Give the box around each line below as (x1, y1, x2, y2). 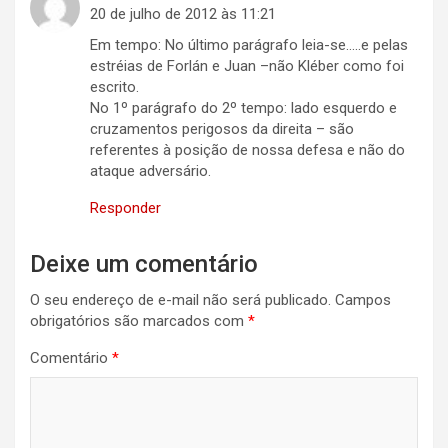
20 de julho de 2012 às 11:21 (90, 5, 276, 24)
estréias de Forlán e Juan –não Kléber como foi (90, 57, 404, 76)
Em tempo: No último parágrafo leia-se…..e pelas (90, 36, 408, 55)
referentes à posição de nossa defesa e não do (90, 141, 405, 160)
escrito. (90, 78, 139, 97)
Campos (335, 291, 391, 310)
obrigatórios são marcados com (30, 312, 248, 331)
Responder (90, 199, 161, 218)
